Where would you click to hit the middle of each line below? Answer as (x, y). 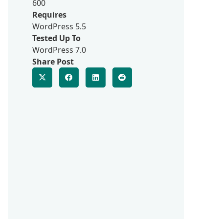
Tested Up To (56, 38)
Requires (49, 15)
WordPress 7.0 (59, 50)
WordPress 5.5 (59, 26)
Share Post (53, 62)
